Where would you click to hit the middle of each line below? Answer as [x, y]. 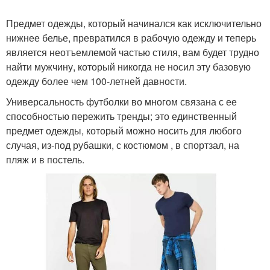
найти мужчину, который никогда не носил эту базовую [128, 67]
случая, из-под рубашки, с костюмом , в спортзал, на [123, 145]
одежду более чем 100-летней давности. [96, 81]
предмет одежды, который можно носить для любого [124, 130]
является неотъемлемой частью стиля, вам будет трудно [133, 52]
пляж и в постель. [45, 159]
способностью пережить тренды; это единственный [121, 116]
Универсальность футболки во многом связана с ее [121, 102]
